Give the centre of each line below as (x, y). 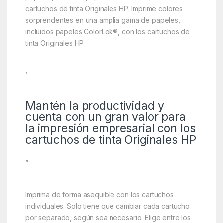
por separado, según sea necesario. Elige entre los (108, 217)
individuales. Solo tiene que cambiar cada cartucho (107, 206)
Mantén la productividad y (95, 105)
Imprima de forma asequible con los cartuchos (99, 194)
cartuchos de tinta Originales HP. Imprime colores (104, 8)
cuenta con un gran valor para (105, 117)
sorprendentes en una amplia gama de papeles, (103, 20)
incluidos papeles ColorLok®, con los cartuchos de (108, 31)
